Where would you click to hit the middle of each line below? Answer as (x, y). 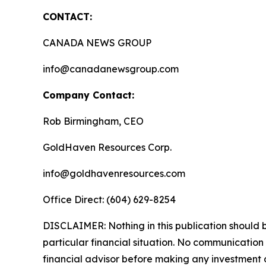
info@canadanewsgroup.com (111, 69)
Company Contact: (88, 95)
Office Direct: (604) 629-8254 (109, 199)
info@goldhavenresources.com (114, 173)
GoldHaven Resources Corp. (107, 147)
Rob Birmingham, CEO (93, 121)
